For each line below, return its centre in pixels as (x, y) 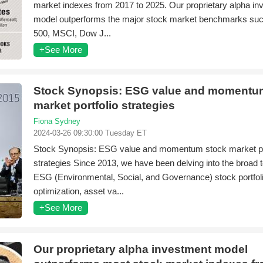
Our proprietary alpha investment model (141, 249)
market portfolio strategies (104, 105)
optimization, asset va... (79, 191)
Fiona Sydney (57, 121)
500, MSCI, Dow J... (72, 33)
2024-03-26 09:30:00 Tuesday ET (90, 133)
